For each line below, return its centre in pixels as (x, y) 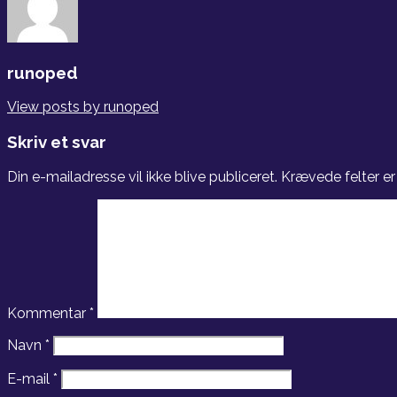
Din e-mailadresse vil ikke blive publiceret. (142, 176)
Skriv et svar (57, 141)
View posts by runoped (83, 107)
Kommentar (48, 313)
